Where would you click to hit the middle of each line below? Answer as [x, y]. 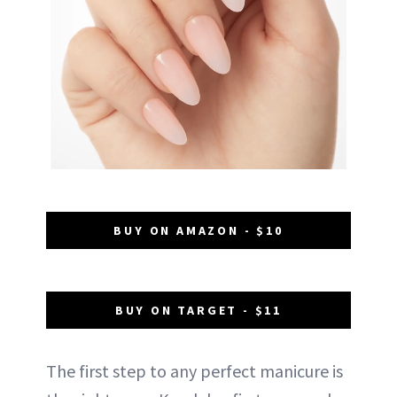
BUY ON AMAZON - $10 [198, 230]
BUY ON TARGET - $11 [198, 310]
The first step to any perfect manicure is [195, 370]
